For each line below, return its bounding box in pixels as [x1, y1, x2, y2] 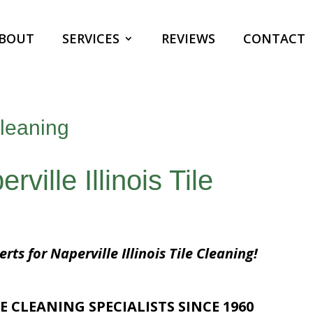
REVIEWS [161, 30, 215, 47]
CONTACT [242, 30, 305, 47]
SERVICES [61, 30, 119, 47]
